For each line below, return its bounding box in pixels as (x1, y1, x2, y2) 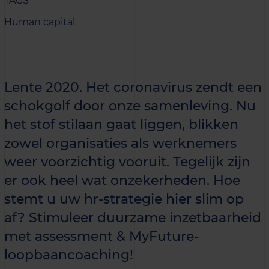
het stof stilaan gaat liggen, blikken (4, 116, 238, 133)
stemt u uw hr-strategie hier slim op (4, 190, 244, 207)
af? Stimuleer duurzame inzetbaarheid (4, 209, 261, 226)
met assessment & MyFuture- (4, 228, 199, 244)
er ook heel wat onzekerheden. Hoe (4, 172, 240, 189)
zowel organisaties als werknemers (4, 134, 237, 151)
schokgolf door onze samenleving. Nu (4, 97, 256, 114)
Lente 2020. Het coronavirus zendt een (4, 79, 262, 95)
